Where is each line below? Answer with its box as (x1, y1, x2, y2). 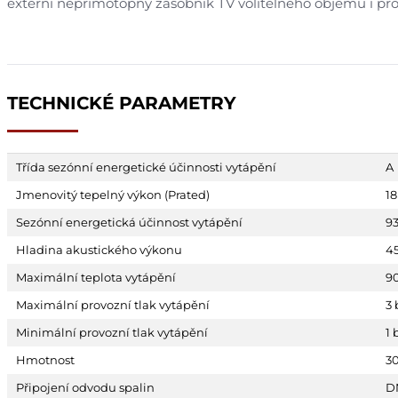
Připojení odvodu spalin (16, 380, 155, 395)
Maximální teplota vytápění (16, 270, 176, 285)
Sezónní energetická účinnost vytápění (16, 215, 243, 230)
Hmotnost (16, 353, 75, 368)
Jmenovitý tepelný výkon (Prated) (16, 187, 210, 203)
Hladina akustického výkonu (16, 243, 182, 258)
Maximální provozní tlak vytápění (16, 298, 210, 313)
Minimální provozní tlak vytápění (16, 325, 208, 340)
